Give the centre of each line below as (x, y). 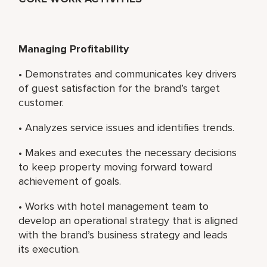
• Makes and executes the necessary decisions (128, 152)
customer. (41, 102)
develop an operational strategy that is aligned (128, 220)
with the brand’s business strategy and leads (123, 235)
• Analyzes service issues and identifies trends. (127, 127)
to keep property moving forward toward (116, 167)
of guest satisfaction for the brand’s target (119, 88)
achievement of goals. (70, 181)
